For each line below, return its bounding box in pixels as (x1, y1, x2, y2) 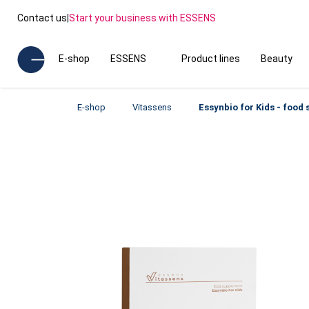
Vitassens (132, 102, 172, 112)
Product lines (181, 53, 240, 64)
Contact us (17, 12, 67, 23)
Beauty (260, 53, 292, 64)
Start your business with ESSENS (69, 12, 216, 23)
